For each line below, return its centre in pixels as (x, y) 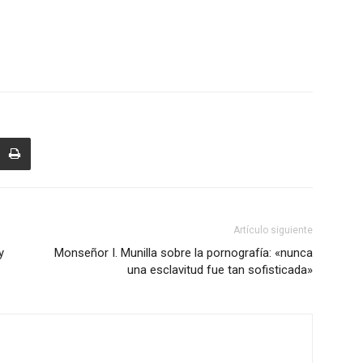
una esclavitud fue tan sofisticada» (220, 269)
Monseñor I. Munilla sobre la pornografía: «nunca (184, 252)
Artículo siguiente (273, 230)
